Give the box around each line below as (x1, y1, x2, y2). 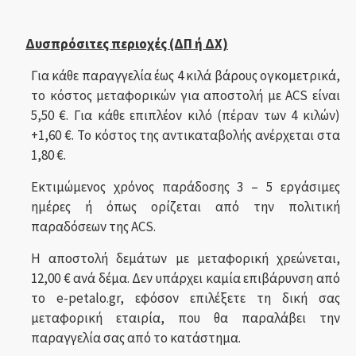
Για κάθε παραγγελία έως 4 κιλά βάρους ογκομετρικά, (30, 67, 340, 84)
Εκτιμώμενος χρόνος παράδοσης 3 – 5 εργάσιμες (30, 178, 340, 195)
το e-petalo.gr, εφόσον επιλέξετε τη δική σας (30, 289, 340, 307)
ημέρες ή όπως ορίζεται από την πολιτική (30, 198, 340, 215)
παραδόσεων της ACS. (30, 218, 156, 235)
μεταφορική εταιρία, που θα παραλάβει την (30, 309, 340, 327)
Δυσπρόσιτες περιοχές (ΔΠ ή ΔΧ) (25, 35, 228, 52)
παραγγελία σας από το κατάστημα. (30, 329, 241, 346)
